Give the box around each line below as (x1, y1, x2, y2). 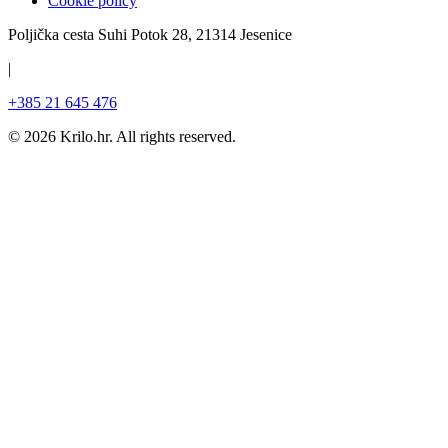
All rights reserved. (116, 128, 236, 146)
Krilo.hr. (56, 128, 116, 146)
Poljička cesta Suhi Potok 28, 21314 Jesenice (8, 26, 292, 44)
